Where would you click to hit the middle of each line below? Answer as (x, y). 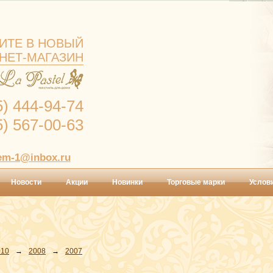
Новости (26, 182)
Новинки (127, 182)
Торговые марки (196, 182)
